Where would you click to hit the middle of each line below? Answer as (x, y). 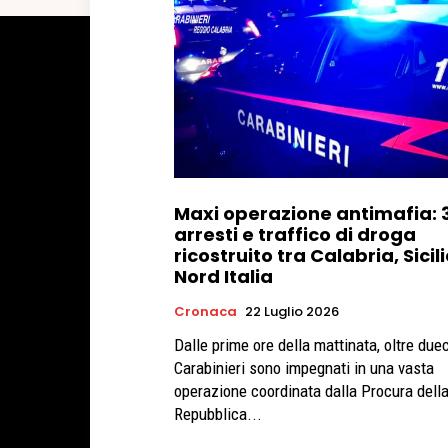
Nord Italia (223, 277)
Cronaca (205, 312)
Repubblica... (218, 414)
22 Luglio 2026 (292, 312)
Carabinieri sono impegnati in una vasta (304, 368)
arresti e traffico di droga (295, 235)
